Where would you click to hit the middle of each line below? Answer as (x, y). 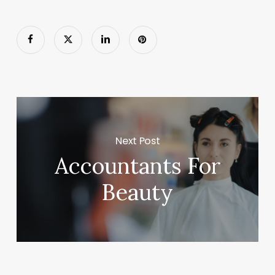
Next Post (138, 141)
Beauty (138, 192)
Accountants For (137, 166)
